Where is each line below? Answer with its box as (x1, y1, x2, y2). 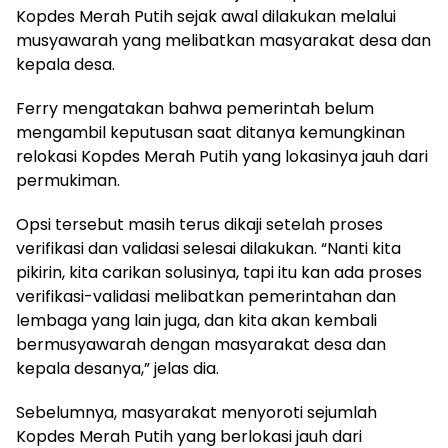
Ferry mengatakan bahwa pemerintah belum (16, 96, 374, 120)
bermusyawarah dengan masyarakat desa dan (16, 332, 386, 356)
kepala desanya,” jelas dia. (16, 356, 219, 380)
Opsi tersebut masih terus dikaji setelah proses (16, 212, 383, 236)
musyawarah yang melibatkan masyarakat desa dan (16, 28, 431, 52)
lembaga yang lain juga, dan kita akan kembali (16, 308, 377, 332)
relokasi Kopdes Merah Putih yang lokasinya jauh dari (16, 144, 428, 168)
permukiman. (16, 168, 120, 192)
